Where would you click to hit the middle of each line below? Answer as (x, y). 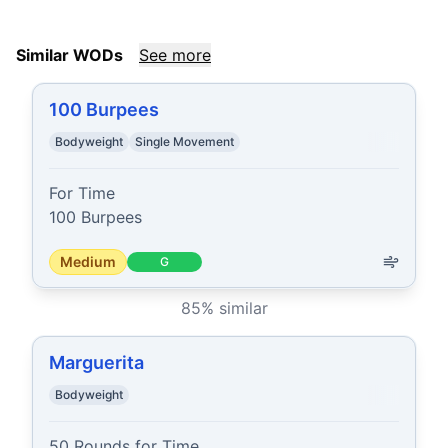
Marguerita (96, 362)
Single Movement (184, 141)
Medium (88, 261)
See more (175, 55)
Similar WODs (69, 55)
